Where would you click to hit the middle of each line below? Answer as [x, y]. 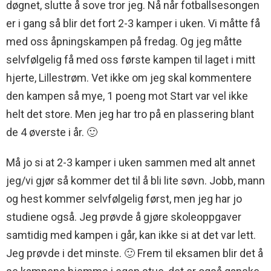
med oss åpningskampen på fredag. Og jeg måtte [124, 42]
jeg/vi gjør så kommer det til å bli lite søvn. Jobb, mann [135, 181]
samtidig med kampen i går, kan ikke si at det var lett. [131, 235]
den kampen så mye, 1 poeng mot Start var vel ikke [127, 96]
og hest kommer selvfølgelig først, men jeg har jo [124, 199]
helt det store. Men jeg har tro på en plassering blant [130, 114]
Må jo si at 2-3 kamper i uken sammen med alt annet [131, 163]
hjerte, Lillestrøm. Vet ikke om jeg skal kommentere [129, 78]
